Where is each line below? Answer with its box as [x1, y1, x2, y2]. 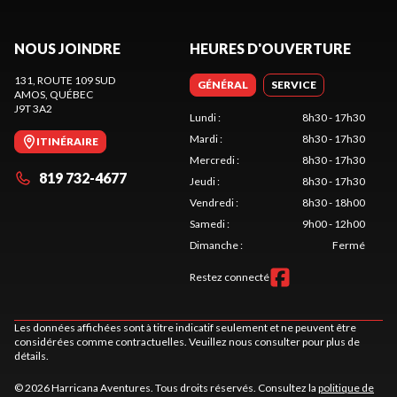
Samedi [190, 217, 225, 231]
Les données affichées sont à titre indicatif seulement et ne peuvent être [14, 321, 356, 335]
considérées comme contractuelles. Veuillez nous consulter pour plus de [14, 335, 360, 349]
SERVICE [271, 78, 316, 92]
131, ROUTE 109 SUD [14, 74, 115, 88]
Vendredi [190, 196, 234, 210]
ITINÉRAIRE [36, 135, 98, 149]
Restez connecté [190, 270, 269, 284]
